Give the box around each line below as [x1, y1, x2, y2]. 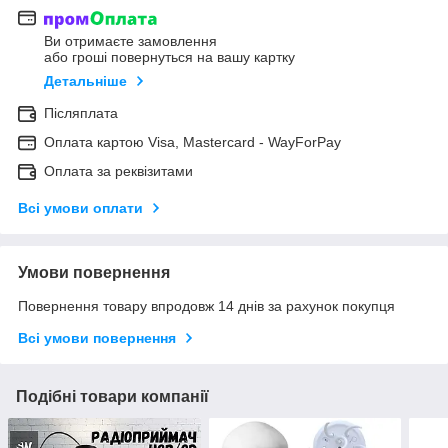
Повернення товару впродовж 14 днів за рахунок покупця [18, 298, 395, 315]
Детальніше [44, 73, 127, 90]
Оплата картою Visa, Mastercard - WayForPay [44, 134, 341, 151]
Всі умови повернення [18, 330, 176, 347]
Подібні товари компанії [16, 388, 209, 406]
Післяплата [44, 105, 118, 122]
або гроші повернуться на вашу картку [44, 49, 295, 66]
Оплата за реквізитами [44, 163, 193, 180]
